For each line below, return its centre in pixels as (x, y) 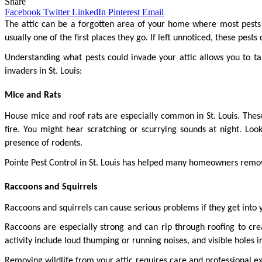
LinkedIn (89, 12)
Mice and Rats (33, 96)
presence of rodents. (44, 143)
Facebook (23, 12)
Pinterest (124, 12)
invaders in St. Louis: (43, 71)
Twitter (56, 12)
